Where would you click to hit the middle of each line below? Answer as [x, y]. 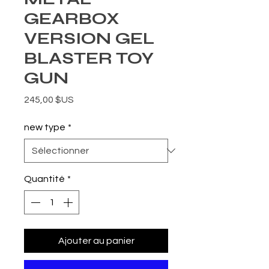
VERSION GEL [89, 39]
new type [45, 128]
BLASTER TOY [89, 59]
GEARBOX [72, 19]
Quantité [44, 179]
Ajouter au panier [96, 241]
